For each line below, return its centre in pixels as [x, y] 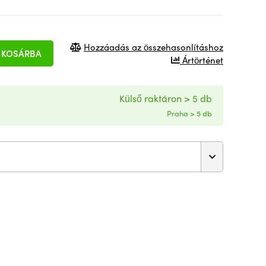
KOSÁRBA [21, 53]
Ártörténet [202, 60]
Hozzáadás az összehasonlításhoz [153, 47]
